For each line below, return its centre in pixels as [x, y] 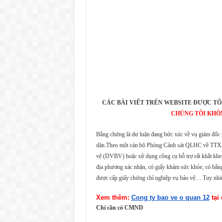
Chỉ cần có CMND [119, 207]
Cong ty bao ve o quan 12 [170, 197]
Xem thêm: [113, 197]
